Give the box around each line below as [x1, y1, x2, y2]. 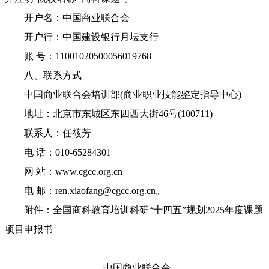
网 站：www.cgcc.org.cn [5, 166, 122, 177]
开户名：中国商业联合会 [5, 13, 130, 23]
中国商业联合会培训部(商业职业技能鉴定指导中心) [5, 89, 241, 100]
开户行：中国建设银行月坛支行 [5, 32, 159, 43]
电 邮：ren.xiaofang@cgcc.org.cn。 [5, 186, 165, 196]
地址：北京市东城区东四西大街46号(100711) [5, 109, 213, 119]
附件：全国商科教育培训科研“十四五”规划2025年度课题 [5, 205, 263, 216]
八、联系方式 [5, 70, 82, 81]
